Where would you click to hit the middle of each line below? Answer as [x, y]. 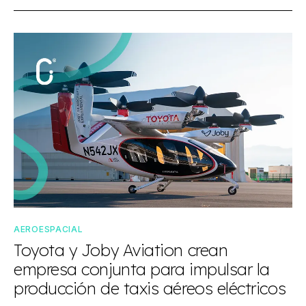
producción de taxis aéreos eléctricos [150, 288]
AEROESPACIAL [48, 229]
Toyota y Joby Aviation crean [121, 250]
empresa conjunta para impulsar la [142, 269]
